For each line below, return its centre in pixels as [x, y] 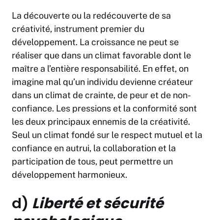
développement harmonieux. [69, 175]
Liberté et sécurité [98, 204]
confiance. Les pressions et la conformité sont [104, 109]
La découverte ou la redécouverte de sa [91, 16]
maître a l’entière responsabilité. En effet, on [100, 69]
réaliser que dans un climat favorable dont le [101, 55]
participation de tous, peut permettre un [92, 162]
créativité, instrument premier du [78, 29]
